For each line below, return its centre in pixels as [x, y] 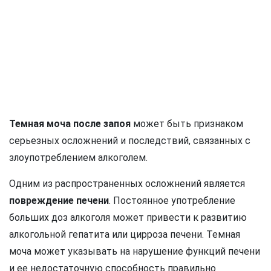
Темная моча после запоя [70, 123]
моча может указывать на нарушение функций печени [135, 251]
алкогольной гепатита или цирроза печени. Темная [125, 234]
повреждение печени [59, 200]
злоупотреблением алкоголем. [78, 157]
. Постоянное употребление [172, 200]
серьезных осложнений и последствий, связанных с [130, 140]
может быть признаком [187, 123]
